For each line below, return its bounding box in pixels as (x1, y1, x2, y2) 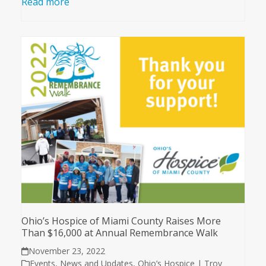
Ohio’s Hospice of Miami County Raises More (21, 214, 221, 228)
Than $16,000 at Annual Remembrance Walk (21, 226, 218, 240)
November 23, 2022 (28, 245, 106, 257)
